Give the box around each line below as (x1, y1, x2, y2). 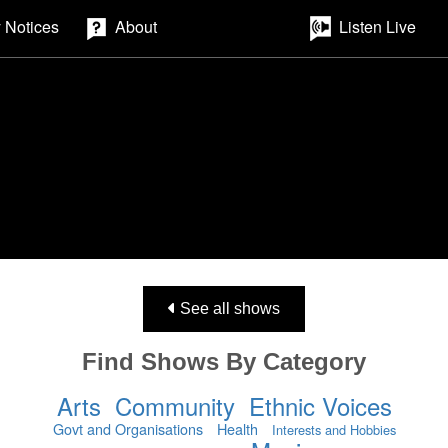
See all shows (176, 300, 280, 317)
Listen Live (339, 15, 416, 38)
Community (114, 388, 235, 423)
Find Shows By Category (82, 348, 366, 375)
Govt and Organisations (52, 418, 203, 439)
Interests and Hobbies (271, 420, 396, 439)
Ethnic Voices (248, 388, 392, 423)
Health (216, 418, 258, 439)
